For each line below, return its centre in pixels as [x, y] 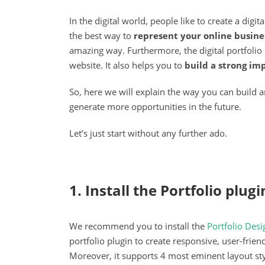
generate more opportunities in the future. [155, 106]
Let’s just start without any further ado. [148, 133]
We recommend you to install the [138, 226]
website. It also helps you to [127, 65]
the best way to [101, 35]
